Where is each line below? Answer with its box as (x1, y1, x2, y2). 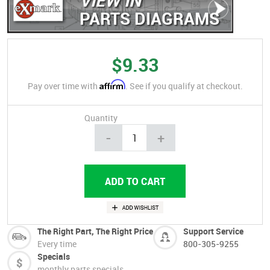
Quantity (84, 112, 118, 124)
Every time (37, 237, 77, 250)
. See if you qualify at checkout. (125, 80, 243, 92)
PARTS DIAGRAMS (80, 6, 219, 30)
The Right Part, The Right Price (37, 225, 153, 237)
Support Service (183, 225, 243, 237)
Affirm (99, 79, 125, 90)
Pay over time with (27, 80, 99, 92)
